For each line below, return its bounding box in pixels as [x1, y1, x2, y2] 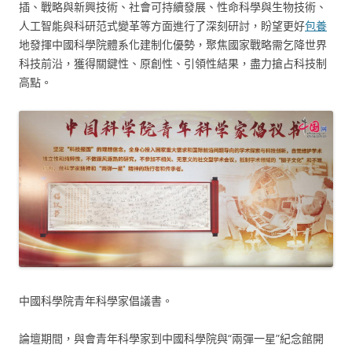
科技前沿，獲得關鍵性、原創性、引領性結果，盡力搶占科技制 [19, 55, 327, 71]
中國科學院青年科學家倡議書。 [19, 293, 173, 309]
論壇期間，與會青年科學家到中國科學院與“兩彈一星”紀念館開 [19, 331, 324, 346]
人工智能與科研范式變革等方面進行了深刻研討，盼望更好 [19, 17, 305, 33]
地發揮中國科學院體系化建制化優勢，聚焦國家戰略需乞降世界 [19, 36, 327, 52]
